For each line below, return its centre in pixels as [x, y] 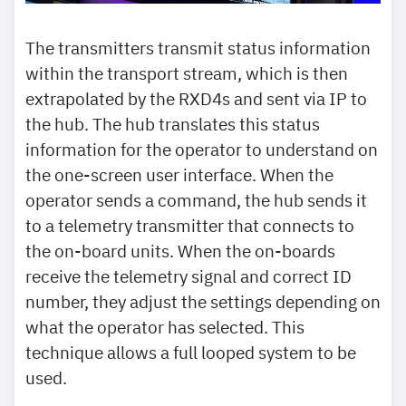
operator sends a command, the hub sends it [196, 200]
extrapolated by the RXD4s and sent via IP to [196, 99]
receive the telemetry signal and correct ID [188, 276]
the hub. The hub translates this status [173, 124]
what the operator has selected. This [165, 327]
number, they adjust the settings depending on [203, 302]
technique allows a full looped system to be [191, 353]
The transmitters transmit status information [198, 48]
